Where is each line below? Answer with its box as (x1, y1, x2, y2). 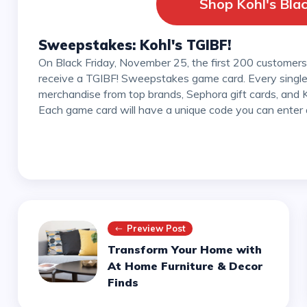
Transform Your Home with (107, 243, 262, 257)
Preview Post (126, 223, 186, 234)
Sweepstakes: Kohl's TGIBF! (38, 36, 231, 54)
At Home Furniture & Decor (107, 259, 262, 273)
